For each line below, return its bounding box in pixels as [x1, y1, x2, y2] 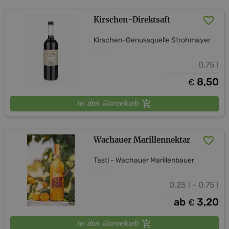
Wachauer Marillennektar [94, 134, 191, 145]
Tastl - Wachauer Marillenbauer [94, 155, 195, 165]
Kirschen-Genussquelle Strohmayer [94, 35, 211, 44]
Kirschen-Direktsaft [94, 14, 171, 25]
